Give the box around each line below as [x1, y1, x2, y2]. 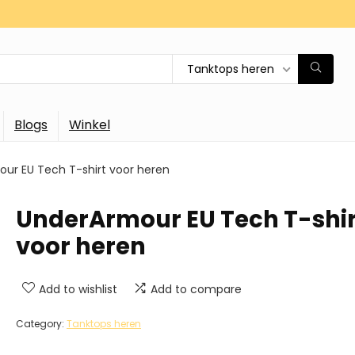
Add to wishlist [39, 281, 117, 297]
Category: [16, 316, 67, 330]
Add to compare [151, 281, 242, 297]
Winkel [69, 115, 110, 134]
